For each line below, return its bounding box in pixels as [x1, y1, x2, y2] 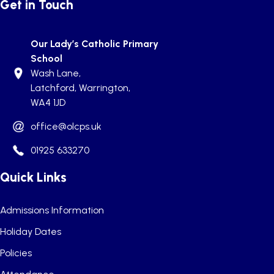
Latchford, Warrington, [31, 82, 130, 94]
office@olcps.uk [31, 120, 102, 132]
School [31, 53, 62, 64]
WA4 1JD [31, 97, 65, 108]
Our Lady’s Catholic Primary [31, 38, 158, 50]
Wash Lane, [31, 67, 81, 79]
